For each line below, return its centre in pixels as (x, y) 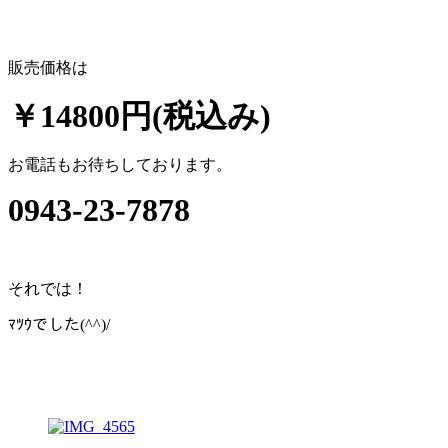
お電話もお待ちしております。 (120, 164)
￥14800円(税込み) (139, 115)
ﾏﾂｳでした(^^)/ (59, 324)
